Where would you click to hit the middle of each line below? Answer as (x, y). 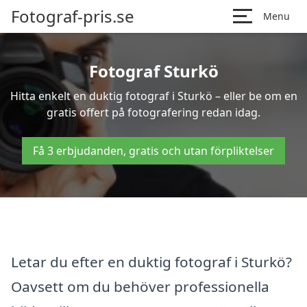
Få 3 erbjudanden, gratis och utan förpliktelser (153, 151)
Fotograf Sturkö (153, 71)
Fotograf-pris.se (73, 16)
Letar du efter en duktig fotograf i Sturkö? (151, 261)
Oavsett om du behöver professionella (140, 286)
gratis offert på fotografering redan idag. (153, 112)
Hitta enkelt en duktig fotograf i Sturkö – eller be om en (153, 96)
